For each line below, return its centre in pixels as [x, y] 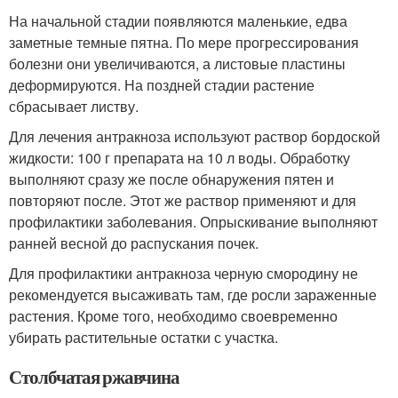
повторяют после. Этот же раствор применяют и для [183, 200]
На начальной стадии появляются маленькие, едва [178, 20]
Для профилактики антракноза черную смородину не [183, 273]
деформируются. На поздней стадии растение [162, 84]
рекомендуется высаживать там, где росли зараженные [193, 294]
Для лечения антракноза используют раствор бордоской [195, 136]
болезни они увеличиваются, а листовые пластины [177, 63]
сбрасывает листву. [74, 106]
